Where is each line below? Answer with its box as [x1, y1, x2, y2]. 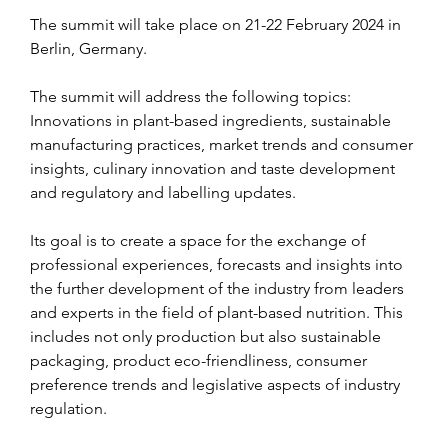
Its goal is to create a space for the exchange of [30, 230, 370, 250]
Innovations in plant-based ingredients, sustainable [30, 110, 395, 130]
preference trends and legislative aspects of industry [30, 374, 404, 394]
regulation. [30, 398, 107, 418]
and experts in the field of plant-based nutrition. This [30, 302, 407, 322]
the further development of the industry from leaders [30, 278, 408, 298]
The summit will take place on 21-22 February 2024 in [30, 14, 405, 34]
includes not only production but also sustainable [30, 326, 385, 346]
